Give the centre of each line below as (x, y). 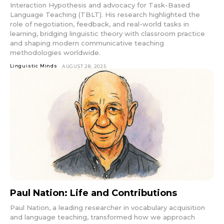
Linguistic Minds (34, 65)
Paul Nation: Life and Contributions (93, 193)
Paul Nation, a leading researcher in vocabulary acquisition (107, 208)
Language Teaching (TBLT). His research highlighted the (105, 14)
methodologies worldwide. (55, 52)
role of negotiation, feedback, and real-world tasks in (99, 24)
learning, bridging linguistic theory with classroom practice (107, 33)
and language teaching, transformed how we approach (102, 217)
